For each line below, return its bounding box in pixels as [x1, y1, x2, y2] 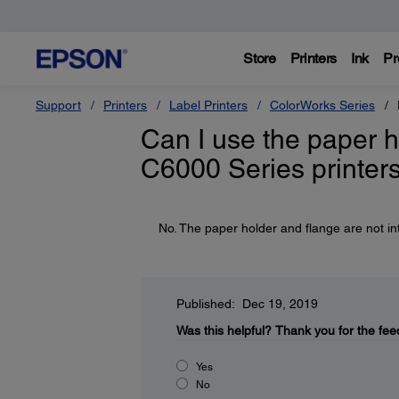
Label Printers [169, 98, 248, 112]
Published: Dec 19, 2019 [175, 297, 318, 311]
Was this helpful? [175, 323, 272, 338]
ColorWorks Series [270, 98, 375, 112]
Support [36, 98, 81, 112]
